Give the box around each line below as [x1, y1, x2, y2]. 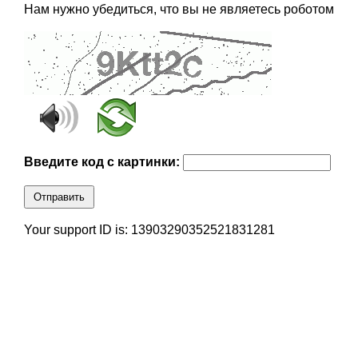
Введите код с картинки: [23, 155, 183, 169]
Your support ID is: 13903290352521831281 [23, 223, 275, 237]
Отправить [33, 191, 85, 204]
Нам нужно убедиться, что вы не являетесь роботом [23, 2, 334, 17]
